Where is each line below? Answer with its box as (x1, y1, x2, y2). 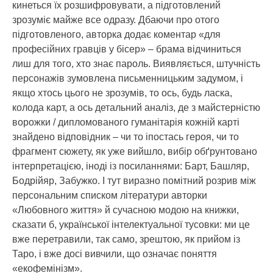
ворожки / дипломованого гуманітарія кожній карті (12, 117, 239, 128)
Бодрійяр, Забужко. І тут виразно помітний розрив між (12, 175, 256, 186)
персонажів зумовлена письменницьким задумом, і (12, 73, 243, 84)
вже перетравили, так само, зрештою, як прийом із (12, 234, 240, 245)
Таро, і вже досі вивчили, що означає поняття (12, 249, 217, 260)
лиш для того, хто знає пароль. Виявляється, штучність (12, 58, 260, 69)
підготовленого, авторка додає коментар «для (12, 29, 221, 40)
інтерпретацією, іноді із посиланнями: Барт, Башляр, (12, 161, 249, 172)
